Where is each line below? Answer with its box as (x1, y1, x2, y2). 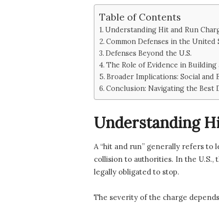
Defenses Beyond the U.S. (105, 48, 192, 58)
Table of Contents (99, 11, 181, 23)
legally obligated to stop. (94, 167, 179, 177)
